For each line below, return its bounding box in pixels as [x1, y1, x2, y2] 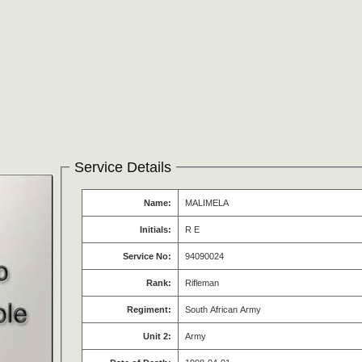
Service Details [74, 159, 172, 175]
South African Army [185, 305, 262, 315]
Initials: [140, 225, 172, 235]
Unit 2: [143, 331, 172, 342]
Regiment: [127, 305, 172, 315]
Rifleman [185, 278, 220, 288]
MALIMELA [185, 198, 229, 208]
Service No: [123, 251, 172, 262]
